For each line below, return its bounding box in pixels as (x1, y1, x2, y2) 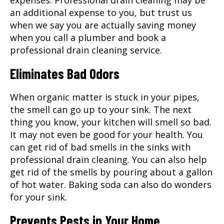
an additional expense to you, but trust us (10, 6, 192, 18)
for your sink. (10, 190, 67, 203)
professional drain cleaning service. (10, 43, 162, 56)
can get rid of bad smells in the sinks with (10, 140, 190, 153)
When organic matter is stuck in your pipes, (10, 90, 199, 103)
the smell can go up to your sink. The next (10, 103, 191, 115)
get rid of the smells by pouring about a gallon (10, 165, 212, 178)
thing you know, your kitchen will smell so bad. (10, 115, 211, 128)
